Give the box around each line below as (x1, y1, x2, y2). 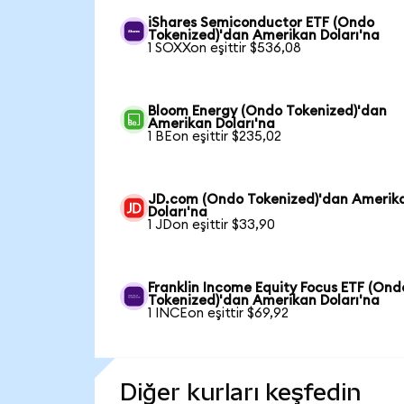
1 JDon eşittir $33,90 (148, 217, 276, 232)
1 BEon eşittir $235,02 (148, 129, 282, 143)
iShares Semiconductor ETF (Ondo (148, 15, 375, 30)
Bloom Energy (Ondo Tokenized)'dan (148, 104, 388, 118)
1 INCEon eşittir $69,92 (148, 306, 289, 320)
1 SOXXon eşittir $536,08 (148, 41, 302, 55)
